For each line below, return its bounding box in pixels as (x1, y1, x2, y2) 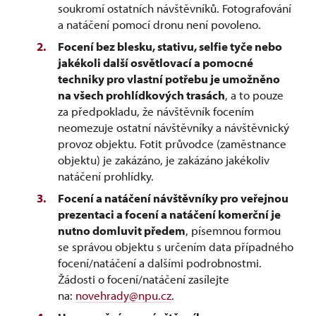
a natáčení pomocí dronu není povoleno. (58, 17, 261, 32)
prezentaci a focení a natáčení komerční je (58, 207, 281, 221)
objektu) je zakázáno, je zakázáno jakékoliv (58, 152, 269, 167)
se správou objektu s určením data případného (58, 239, 293, 254)
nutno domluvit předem (58, 223, 186, 238)
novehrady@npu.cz (75, 288, 171, 303)
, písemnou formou (186, 223, 281, 238)
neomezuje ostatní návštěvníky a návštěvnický (58, 120, 289, 135)
